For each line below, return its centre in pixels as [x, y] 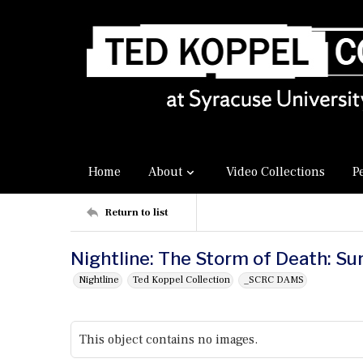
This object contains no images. [169, 340]
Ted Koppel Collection [181, 280]
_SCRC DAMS [274, 280]
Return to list [136, 212]
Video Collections [275, 172]
